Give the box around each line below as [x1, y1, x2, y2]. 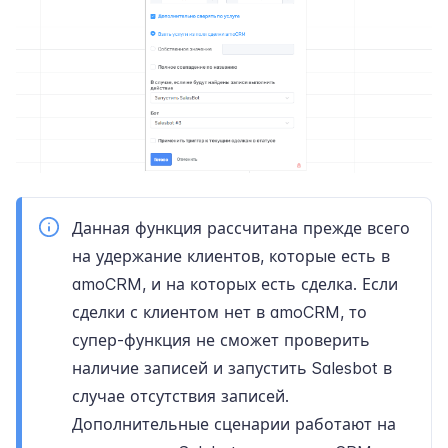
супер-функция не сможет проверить [72, 329, 370, 350]
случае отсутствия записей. [72, 385, 289, 406]
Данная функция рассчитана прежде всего [72, 217, 410, 238]
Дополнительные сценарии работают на [72, 413, 396, 434]
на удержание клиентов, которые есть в [72, 245, 390, 266]
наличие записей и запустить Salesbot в [72, 357, 392, 378]
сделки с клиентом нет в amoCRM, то [72, 301, 367, 322]
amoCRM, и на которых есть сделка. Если [72, 273, 398, 294]
